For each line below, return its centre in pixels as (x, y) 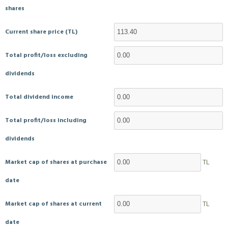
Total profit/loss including (46, 121)
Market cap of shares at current (53, 204)
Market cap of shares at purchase (56, 162)
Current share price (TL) (41, 32)
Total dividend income (39, 97)
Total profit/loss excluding (46, 55)
